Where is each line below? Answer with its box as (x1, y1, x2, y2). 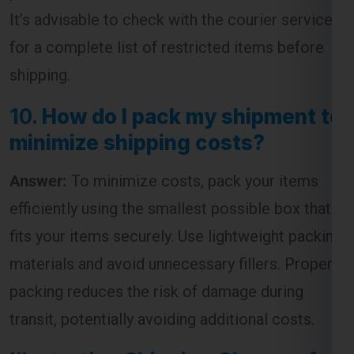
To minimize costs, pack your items (67, 104, 318, 124)
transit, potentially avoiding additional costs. (9, 243, 314, 262)
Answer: (9, 104, 67, 124)
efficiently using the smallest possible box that (9, 132, 331, 152)
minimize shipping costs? (9, 63, 265, 88)
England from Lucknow (9, 307, 238, 333)
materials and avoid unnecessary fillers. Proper (9, 187, 333, 207)
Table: (238, 307, 305, 333)
